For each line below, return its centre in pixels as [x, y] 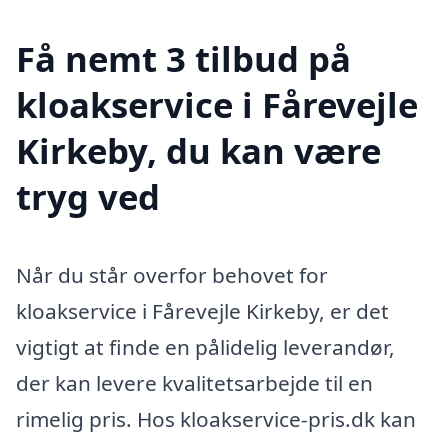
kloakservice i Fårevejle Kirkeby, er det [202, 310]
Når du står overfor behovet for [172, 274]
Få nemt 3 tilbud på [183, 58]
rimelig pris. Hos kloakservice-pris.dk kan [216, 418]
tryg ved [88, 196]
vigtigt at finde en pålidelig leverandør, [205, 346]
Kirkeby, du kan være [198, 150]
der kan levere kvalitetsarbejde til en [194, 382]
